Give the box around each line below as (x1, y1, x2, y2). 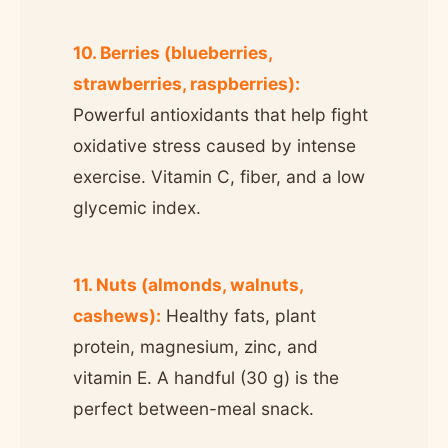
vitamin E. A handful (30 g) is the (73, 366, 339, 388)
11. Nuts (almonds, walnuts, (73, 273, 303, 295)
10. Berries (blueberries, (73, 41, 272, 63)
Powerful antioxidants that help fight (73, 103, 368, 125)
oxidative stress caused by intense (73, 134, 356, 156)
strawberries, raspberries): (73, 72, 300, 94)
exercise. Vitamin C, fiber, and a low (73, 165, 365, 187)
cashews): (73, 304, 161, 326)
